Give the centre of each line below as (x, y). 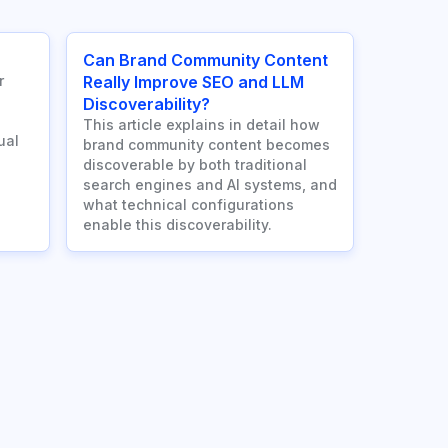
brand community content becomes (206, 145)
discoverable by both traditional (195, 165)
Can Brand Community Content (205, 60)
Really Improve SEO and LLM (193, 82)
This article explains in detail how (201, 125)
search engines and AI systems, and (210, 185)
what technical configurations (188, 205)
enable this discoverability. (177, 225)
